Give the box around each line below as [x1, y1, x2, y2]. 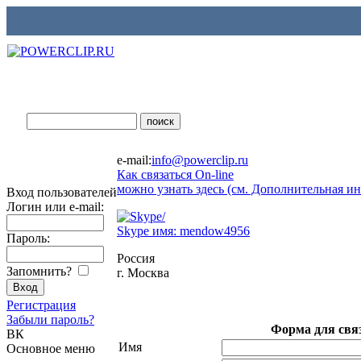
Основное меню [6, 342, 95, 355]
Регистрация [6, 298, 76, 312]
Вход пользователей [6, 185, 117, 199]
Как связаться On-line [117, 168, 234, 181]
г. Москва [117, 266, 169, 280]
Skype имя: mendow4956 [117, 224, 250, 238]
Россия [117, 251, 155, 265]
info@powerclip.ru [151, 153, 248, 167]
